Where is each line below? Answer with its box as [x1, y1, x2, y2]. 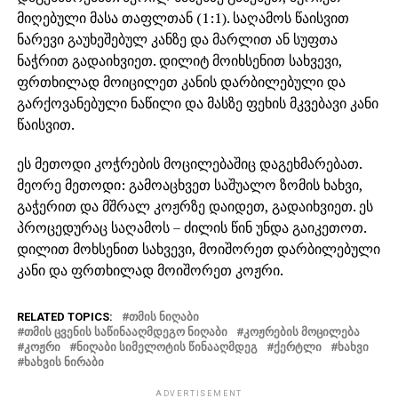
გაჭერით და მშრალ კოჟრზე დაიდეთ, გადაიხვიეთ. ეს [16, 195, 373, 216]
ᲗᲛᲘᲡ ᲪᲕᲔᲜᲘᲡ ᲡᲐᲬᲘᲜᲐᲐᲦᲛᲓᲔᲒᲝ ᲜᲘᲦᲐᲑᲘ [23, 324, 227, 338]
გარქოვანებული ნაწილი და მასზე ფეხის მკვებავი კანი [16, 92, 378, 113]
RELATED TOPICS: [16, 309, 113, 323]
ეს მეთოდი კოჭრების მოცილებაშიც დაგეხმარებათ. [16, 153, 362, 173]
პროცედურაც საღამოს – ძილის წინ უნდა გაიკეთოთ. [16, 217, 366, 237]
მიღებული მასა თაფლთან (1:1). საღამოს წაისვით [16, 7, 349, 28]
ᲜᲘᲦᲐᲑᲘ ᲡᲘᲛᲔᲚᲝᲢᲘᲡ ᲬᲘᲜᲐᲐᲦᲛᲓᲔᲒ [76, 339, 258, 354]
